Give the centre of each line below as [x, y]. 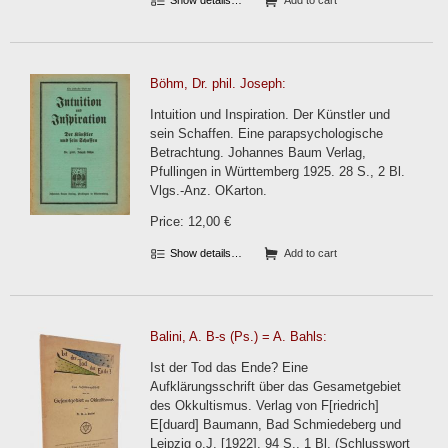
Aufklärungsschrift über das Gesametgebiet [275, 386]
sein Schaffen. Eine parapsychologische [266, 133]
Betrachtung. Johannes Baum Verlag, [258, 152]
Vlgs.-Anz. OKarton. [208, 190]
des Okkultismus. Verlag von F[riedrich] [264, 405]
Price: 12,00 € [190, 221]
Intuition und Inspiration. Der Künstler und [270, 114]
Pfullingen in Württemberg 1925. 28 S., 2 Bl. [277, 171]
